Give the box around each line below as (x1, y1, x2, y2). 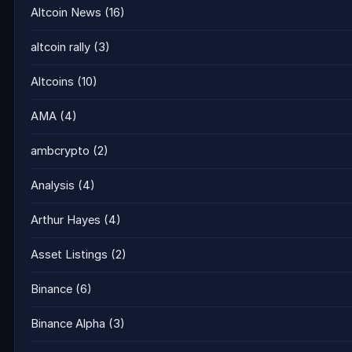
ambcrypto (31, 144, 90, 158)
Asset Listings (31, 247, 108, 262)
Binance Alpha (31, 317, 105, 331)
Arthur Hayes (31, 213, 101, 227)
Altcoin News (31, 5, 101, 20)
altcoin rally (31, 40, 90, 54)
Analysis (31, 178, 75, 192)
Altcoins (31, 75, 74, 89)
